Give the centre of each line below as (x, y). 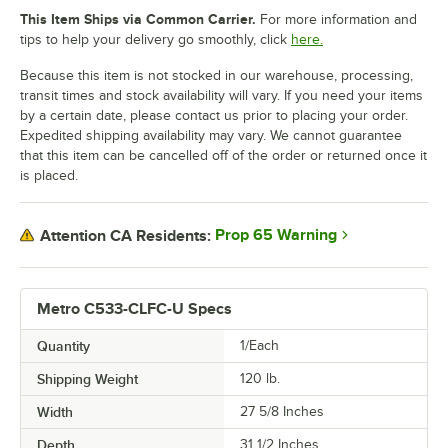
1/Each (259, 346)
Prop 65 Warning (276, 235)
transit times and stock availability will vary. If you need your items (221, 96)
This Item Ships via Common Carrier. (138, 19)
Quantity (63, 346)
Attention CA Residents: (125, 235)
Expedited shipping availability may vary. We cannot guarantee (211, 136)
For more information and (336, 20)
